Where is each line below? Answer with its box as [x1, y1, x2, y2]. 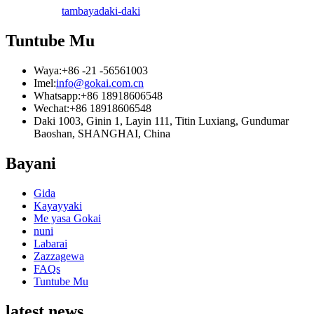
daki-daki [99, 5, 140, 18]
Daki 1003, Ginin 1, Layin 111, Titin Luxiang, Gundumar [34, 115, 289, 128]
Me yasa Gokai [34, 212, 101, 225]
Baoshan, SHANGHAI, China [34, 128, 170, 140]
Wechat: [34, 102, 69, 115]
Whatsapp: [34, 90, 81, 102]
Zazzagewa [34, 250, 84, 263]
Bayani [6, 154, 56, 173]
